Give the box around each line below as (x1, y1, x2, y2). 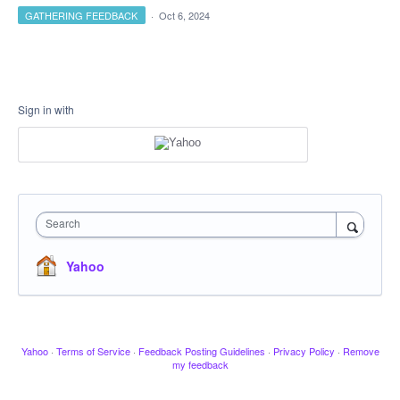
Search (46, 214, 80, 230)
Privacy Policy (272, 343, 335, 358)
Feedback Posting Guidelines (137, 343, 265, 358)
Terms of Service (55, 343, 130, 358)
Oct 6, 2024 (158, 8, 210, 22)
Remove (342, 343, 379, 358)
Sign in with (18, 102, 74, 117)
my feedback (171, 356, 229, 371)
